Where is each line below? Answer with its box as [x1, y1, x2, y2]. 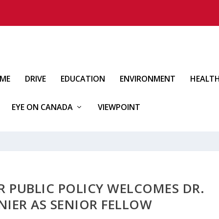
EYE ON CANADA [12, 102, 73, 112]
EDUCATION [61, 73, 105, 84]
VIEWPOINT [98, 102, 140, 112]
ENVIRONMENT [120, 73, 175, 84]
